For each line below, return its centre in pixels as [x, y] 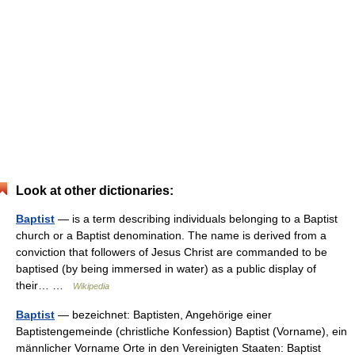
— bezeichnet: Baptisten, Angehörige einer [163, 315]
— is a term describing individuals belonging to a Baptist [196, 219]
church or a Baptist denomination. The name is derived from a [171, 235]
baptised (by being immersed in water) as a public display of [166, 269]
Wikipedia [91, 286]
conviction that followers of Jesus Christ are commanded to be [172, 252]
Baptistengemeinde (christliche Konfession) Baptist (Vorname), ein [181, 331]
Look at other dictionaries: [95, 191]
